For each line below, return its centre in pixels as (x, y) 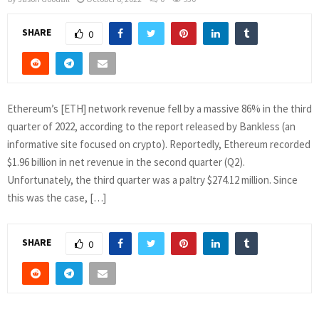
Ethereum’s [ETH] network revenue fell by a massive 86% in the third (159, 108)
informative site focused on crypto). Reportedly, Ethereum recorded (159, 144)
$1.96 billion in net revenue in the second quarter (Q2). (126, 162)
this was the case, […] (57, 197)
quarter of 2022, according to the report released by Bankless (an (151, 126)
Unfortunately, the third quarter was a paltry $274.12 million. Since (152, 179)
